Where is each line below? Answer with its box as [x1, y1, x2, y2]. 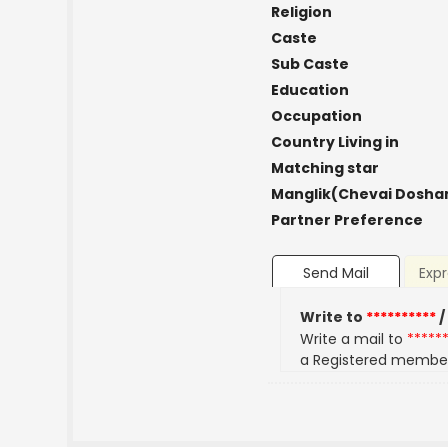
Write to [300, 307, 367, 328]
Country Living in [270, 132, 399, 152]
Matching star [270, 158, 379, 178]
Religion [270, 2, 332, 22]
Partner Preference [270, 210, 423, 230]
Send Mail [302, 263, 369, 284]
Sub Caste [270, 54, 349, 74]
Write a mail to [300, 329, 408, 350]
